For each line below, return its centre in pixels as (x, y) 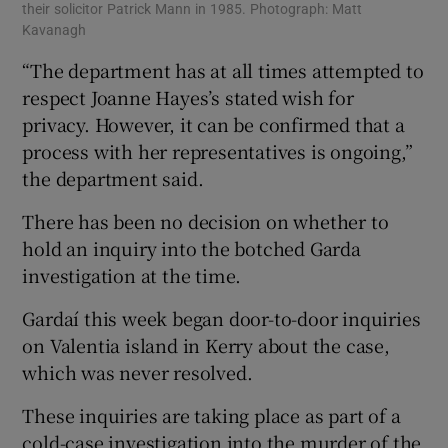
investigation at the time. (132, 274)
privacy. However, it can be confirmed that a (213, 123)
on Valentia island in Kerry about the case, (206, 344)
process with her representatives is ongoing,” (217, 150)
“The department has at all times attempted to (223, 69)
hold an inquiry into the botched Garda (191, 247)
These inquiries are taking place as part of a (211, 414)
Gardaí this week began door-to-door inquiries (221, 317)
